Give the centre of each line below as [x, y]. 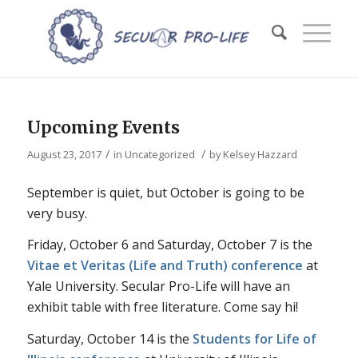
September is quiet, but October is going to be [165, 192]
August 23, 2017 [64, 154]
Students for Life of [254, 338]
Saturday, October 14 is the [109, 338]
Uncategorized [159, 154]
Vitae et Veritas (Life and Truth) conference [165, 266]
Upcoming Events [103, 127]
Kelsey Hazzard [260, 154]
